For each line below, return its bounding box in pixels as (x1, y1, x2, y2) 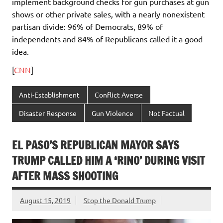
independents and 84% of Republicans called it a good (12, 33, 203, 44)
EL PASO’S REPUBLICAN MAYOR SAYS (12, 137, 179, 153)
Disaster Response (19, 108, 77, 117)
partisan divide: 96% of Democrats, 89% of (12, 21, 163, 31)
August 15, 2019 (20, 196, 71, 205)
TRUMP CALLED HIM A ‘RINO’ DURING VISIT (12, 153, 205, 169)
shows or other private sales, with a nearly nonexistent (12, 8, 205, 19)
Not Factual (148, 108, 185, 117)
